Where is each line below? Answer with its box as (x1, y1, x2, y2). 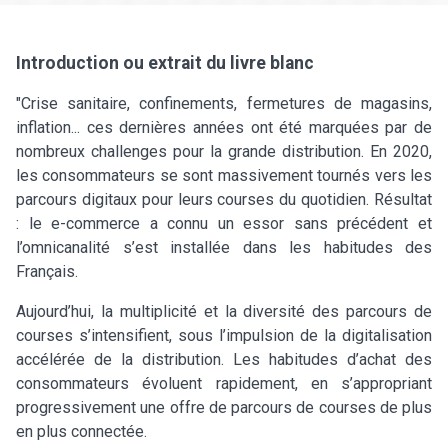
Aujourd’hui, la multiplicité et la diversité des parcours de (16, 301, 432, 321)
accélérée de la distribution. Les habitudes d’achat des (16, 349, 432, 369)
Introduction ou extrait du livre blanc (16, 52, 314, 73)
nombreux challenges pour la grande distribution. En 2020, (16, 141, 432, 161)
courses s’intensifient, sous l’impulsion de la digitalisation (16, 325, 432, 345)
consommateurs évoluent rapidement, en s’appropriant (16, 373, 432, 393)
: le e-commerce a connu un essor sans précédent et (16, 213, 432, 233)
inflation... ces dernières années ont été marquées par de (16, 117, 432, 137)
